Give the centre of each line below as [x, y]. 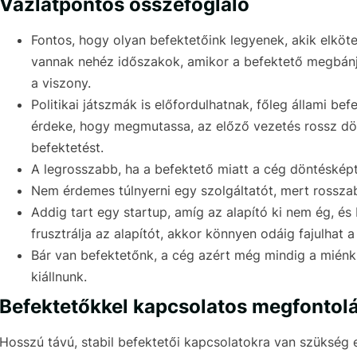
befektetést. [67, 148]
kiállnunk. [59, 277]
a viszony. [61, 83]
